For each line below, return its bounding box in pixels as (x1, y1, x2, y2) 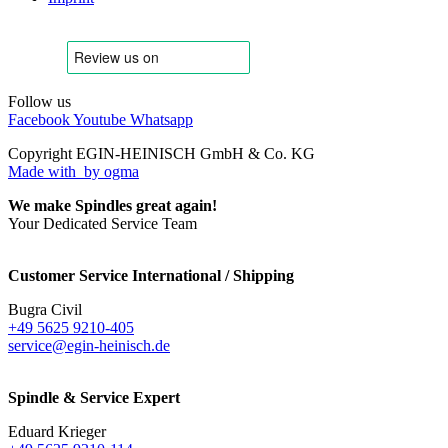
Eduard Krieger (8, 423, 106, 441)
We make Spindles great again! (8, 197, 217, 215)
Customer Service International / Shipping (8, 267, 294, 285)
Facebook (8, 111, 70, 129)
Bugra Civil (8, 301, 82, 319)
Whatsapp (130, 111, 193, 129)
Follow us (8, 93, 71, 111)
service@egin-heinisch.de (8, 337, 170, 355)
